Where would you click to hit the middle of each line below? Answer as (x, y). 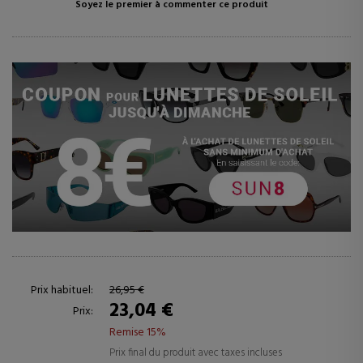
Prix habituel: (62, 290)
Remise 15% (138, 333)
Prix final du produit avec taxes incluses (196, 353)
